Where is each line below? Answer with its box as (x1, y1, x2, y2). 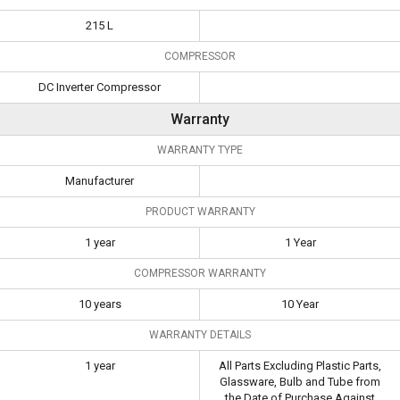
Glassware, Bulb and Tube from (220, 374, 380, 388)
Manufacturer (65, 173, 134, 187)
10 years (78, 296, 121, 311)
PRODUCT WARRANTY (145, 204, 255, 218)
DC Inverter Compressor (38, 79, 161, 94)
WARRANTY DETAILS (149, 328, 251, 341)
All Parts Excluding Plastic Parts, (219, 358, 381, 372)
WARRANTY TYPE (157, 143, 243, 156)
